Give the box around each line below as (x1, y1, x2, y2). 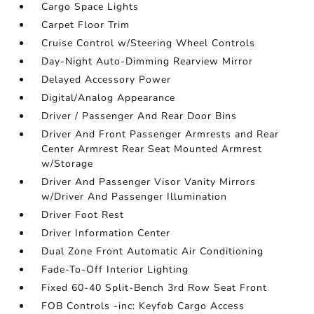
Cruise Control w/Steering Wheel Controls (41, 36, 256, 50)
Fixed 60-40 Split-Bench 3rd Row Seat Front (41, 281, 268, 294)
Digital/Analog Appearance (41, 91, 176, 104)
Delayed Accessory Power (41, 73, 172, 86)
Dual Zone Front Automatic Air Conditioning (41, 245, 264, 258)
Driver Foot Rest (41, 208, 125, 221)
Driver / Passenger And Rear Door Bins (41, 109, 238, 123)
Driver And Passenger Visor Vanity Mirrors (41, 175, 257, 189)
